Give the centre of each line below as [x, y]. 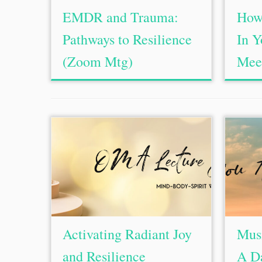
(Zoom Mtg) [98, 61]
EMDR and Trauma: [121, 17]
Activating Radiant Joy [127, 234]
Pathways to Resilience [127, 39]
